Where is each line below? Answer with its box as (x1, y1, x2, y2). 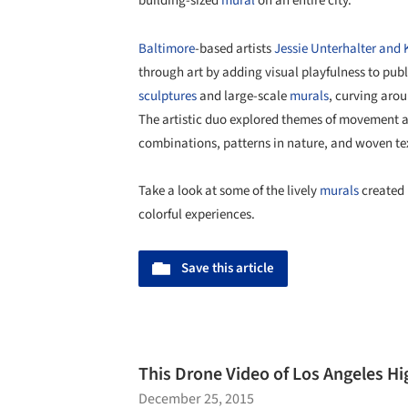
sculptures (138, 86, 197, 106)
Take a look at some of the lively (138, 180, 320, 200)
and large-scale (197, 86, 290, 106)
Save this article (181, 259, 274, 279)
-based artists (195, 38, 274, 58)
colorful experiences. (138, 204, 255, 224)
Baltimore (138, 38, 195, 58)
